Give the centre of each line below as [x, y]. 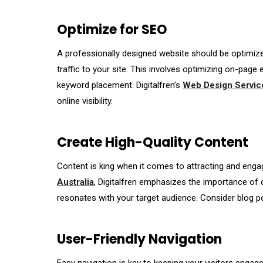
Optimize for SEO [112, 30]
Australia [75, 182]
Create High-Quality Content [153, 143]
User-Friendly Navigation [139, 240]
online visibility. [85, 101]
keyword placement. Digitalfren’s [120, 85]
